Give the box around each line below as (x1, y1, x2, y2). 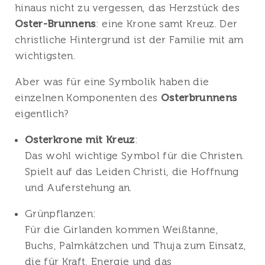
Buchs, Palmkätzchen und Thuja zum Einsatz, (25, 240, 247, 251)
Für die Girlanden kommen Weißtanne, (25, 224, 218, 235)
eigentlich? (15, 108, 69, 119)
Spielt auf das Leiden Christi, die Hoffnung (25, 166, 239, 177)
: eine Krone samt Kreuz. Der (95, 18, 238, 30)
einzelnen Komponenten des (15, 92, 161, 104)
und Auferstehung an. (25, 182, 132, 193)
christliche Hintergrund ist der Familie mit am (15, 34, 244, 46)
